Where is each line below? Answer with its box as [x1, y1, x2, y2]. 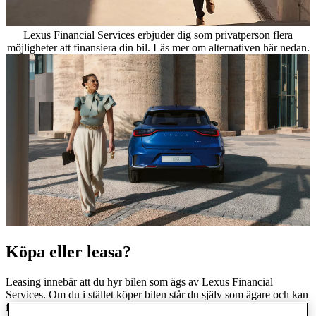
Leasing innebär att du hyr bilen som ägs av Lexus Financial [6, 275, 273, 288]
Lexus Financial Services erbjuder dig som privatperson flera [23, 28, 293, 41]
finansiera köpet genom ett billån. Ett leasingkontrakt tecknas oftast [6, 300, 302, 313]
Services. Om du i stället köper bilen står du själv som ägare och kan [6, 288, 308, 300]
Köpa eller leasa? [6, 242, 131, 261]
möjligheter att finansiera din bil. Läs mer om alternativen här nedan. [6, 41, 310, 54]
